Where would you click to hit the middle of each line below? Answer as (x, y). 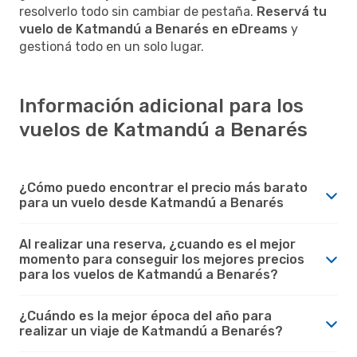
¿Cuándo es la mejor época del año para (145, 316)
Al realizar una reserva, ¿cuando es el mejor (157, 244)
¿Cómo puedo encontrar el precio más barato (163, 187)
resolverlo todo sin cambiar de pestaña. (138, 11)
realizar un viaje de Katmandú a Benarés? (151, 331)
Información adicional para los (161, 106)
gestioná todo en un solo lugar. (112, 46)
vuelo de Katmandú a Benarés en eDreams (153, 29)
